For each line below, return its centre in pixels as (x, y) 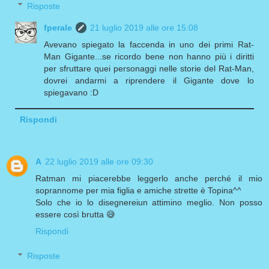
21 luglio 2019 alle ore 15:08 (144, 27)
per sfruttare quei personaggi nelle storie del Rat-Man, (149, 68)
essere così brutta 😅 (75, 214)
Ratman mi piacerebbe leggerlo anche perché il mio (149, 178)
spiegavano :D (71, 92)
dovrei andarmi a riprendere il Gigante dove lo (149, 80)
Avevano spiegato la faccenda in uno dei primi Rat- (149, 44)
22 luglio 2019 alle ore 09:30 (99, 161)
